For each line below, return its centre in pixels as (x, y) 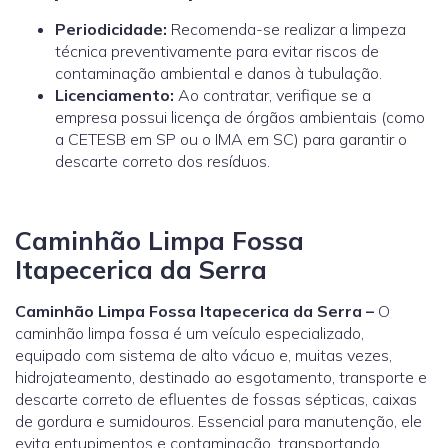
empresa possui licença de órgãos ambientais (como (240, 116)
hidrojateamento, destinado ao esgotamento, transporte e (221, 376)
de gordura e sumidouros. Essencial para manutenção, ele (218, 420)
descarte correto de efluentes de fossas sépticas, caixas (216, 398)
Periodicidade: (111, 28)
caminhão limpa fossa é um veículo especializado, (189, 332)
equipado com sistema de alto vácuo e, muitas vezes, (203, 354)
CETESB (97, 138)
